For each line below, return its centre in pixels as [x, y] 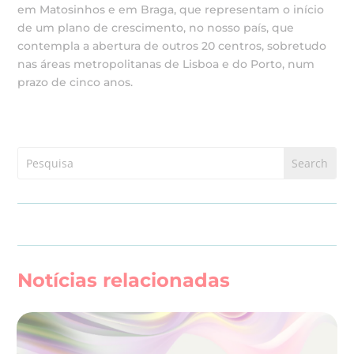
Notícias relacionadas [124, 280]
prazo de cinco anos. [75, 82]
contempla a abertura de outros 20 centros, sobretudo [172, 46]
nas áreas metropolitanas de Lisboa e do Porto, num [166, 64]
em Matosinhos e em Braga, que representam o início [171, 9]
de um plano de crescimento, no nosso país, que [156, 28]
